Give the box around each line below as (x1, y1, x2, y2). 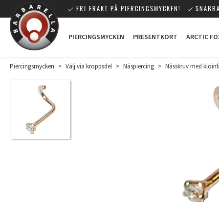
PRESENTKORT (133, 32, 177, 42)
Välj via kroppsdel (66, 62, 112, 71)
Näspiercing (123, 62, 154, 71)
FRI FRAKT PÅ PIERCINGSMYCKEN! (76, 4, 181, 13)
